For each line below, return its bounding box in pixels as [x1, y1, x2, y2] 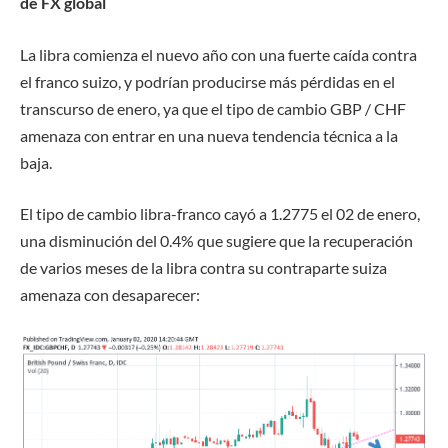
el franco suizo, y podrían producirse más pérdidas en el [20, 71, 395, 91]
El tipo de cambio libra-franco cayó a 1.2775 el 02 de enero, [20, 204, 420, 224]
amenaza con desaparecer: [20, 285, 200, 305]
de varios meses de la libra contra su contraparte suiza [20, 258, 387, 278]
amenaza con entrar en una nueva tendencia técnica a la [20, 125, 398, 145]
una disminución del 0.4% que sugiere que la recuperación [20, 231, 413, 251]
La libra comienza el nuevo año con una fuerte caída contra [20, 44, 417, 64]
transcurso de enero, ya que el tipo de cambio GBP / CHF [20, 98, 406, 118]
